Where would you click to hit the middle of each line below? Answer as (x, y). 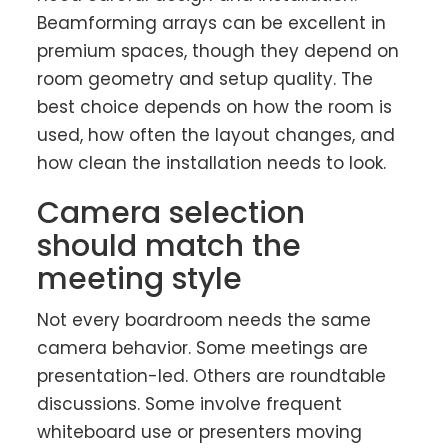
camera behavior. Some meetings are (203, 348)
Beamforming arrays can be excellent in (212, 23)
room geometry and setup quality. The (205, 79)
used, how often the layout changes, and (216, 135)
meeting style (140, 279)
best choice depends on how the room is (215, 107)
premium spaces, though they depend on (218, 51)
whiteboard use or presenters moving (200, 432)
